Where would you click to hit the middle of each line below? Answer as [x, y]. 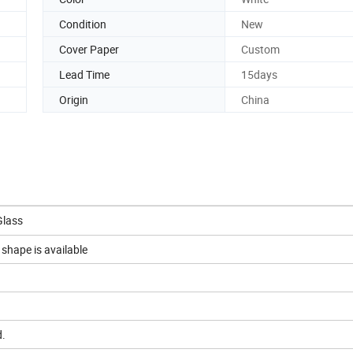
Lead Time [84, 74]
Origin [74, 99]
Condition [83, 24]
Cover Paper [89, 49]
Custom [260, 49]
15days [259, 74]
